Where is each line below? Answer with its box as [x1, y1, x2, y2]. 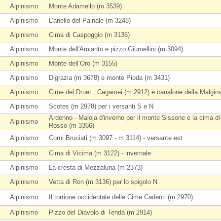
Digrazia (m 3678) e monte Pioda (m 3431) [49, 74, 170, 81]
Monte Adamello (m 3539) [49, 2, 122, 10]
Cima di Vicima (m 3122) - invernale [49, 149, 151, 157]
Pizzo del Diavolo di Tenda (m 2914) [49, 209, 152, 216]
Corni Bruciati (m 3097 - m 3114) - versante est [49, 134, 183, 142]
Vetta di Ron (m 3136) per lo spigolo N [49, 178, 157, 185]
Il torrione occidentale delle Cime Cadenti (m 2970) [49, 193, 193, 201]
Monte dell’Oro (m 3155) [49, 60, 117, 67]
